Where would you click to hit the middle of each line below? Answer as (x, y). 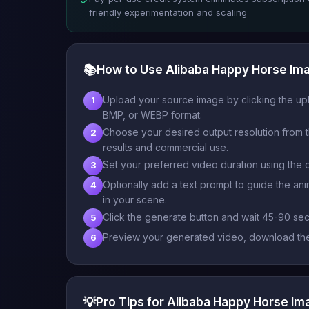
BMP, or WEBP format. (152, 114)
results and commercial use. (166, 147)
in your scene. (135, 199)
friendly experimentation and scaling (168, 12)
